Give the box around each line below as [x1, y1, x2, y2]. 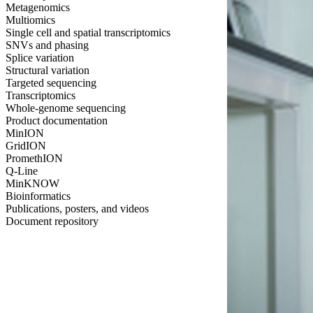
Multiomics [6, 14, 55, 27]
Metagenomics [6, 1, 70, 14]
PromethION [6, 152, 63, 165]
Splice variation [6, 52, 74, 64]
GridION [6, 140, 46, 152]
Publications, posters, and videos [6, 203, 149, 215]
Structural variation [6, 64, 89, 77]
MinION [6, 127, 44, 140]
